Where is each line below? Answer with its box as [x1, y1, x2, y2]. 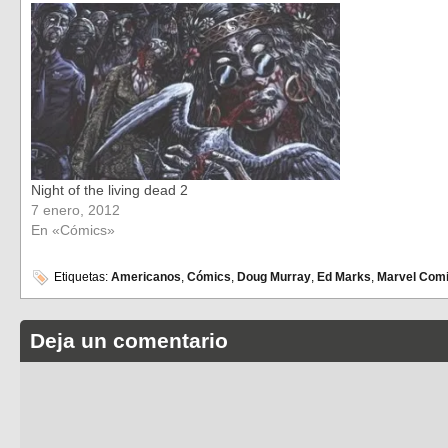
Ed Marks [317, 270, 371, 285]
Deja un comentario [30, 329, 229, 353]
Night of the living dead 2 [31, 181, 188, 198]
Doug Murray [237, 270, 311, 285]
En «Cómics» [31, 221, 115, 238]
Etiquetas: [51, 270, 111, 285]
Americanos [111, 270, 181, 285]
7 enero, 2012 [31, 201, 120, 218]
